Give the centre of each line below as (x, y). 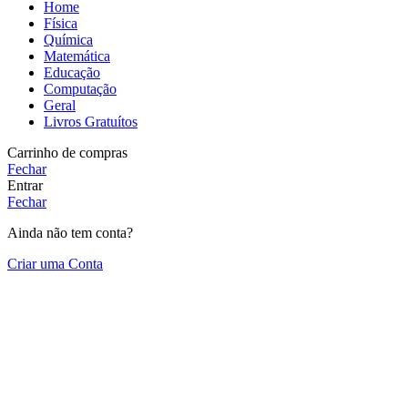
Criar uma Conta (55, 264)
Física (61, 24)
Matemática (77, 56)
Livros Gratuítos (91, 122)
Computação (80, 89)
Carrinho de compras (67, 153)
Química (68, 40)
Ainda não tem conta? (70, 233)
